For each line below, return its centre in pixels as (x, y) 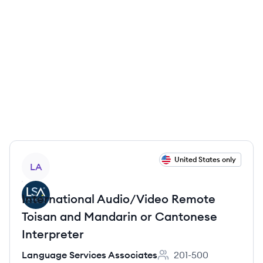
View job (40, 159)
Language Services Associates (90, 255)
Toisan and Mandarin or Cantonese (119, 216)
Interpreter (53, 234)
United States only (205, 159)
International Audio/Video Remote (119, 199)
